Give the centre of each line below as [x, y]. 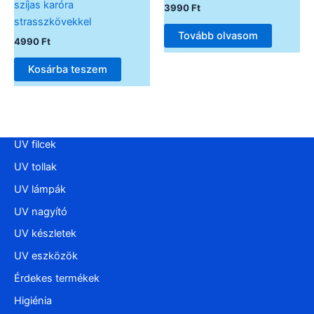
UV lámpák [40, 189]
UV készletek [45, 234]
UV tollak [35, 166]
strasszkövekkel [53, 22]
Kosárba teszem [68, 69]
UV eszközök [46, 256]
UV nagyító [41, 211]
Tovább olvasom [218, 35]
